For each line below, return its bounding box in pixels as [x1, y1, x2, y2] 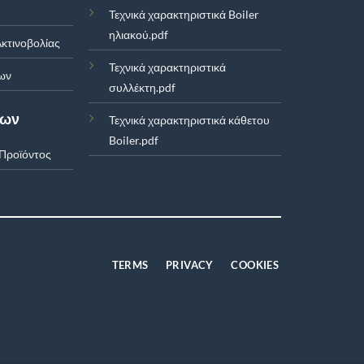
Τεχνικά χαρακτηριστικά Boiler [109, 6, 260, 21]
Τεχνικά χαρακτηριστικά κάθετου [109, 112, 271, 127]
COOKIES [231, 258, 279, 271]
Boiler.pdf [109, 132, 159, 147]
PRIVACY [166, 258, 214, 271]
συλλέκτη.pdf [109, 80, 176, 94]
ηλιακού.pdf [109, 27, 169, 41]
